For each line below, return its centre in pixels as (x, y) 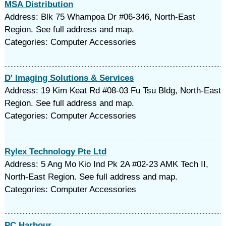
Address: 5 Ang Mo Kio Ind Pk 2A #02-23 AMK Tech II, (106, 164)
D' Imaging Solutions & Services (69, 78)
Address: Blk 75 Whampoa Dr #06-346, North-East (100, 17)
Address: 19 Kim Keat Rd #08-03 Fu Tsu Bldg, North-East (112, 91)
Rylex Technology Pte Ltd (55, 152)
